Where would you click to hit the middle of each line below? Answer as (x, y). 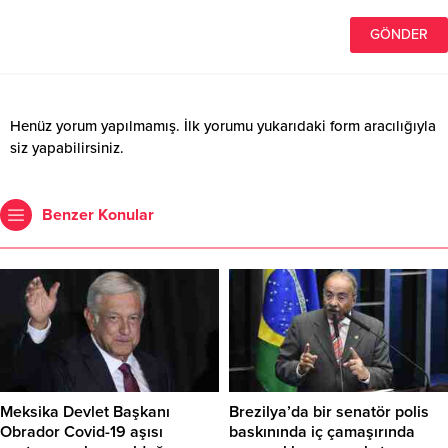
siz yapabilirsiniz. (67, 148)
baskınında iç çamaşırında (322, 432)
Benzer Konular (98, 215)
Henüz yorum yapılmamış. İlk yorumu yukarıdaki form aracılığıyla (223, 126)
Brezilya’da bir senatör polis (329, 412)
